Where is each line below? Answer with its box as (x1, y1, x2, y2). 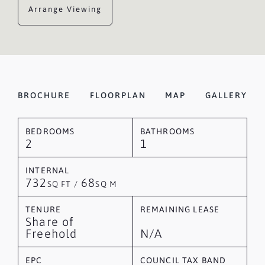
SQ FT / (47, 179, 78, 189)
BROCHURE (17, 90, 70, 100)
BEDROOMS (25, 127, 75, 136)
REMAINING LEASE (140, 205, 220, 214)
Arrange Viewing (28, 5, 102, 14)
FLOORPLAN (89, 90, 146, 100)
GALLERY (205, 90, 247, 100)
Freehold (25, 227, 77, 240)
